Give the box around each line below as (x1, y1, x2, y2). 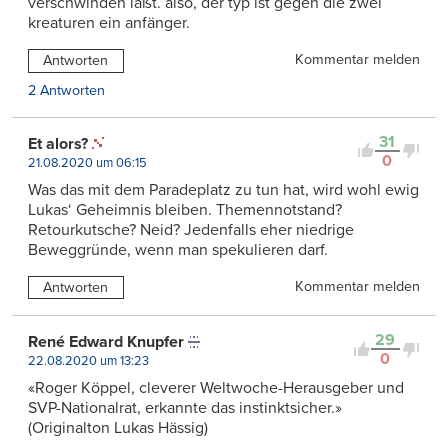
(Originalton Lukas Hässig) (28, 418, 208, 439)
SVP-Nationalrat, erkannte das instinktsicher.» (28, 398, 342, 419)
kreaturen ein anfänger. (28, 12, 190, 33)
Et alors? (28, 133, 88, 154)
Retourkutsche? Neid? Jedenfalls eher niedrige (28, 219, 354, 240)
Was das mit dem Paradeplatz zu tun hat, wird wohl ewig (28, 179, 419, 200)
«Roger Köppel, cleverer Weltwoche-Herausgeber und (28, 378, 404, 399)
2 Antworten (28, 81, 105, 99)
